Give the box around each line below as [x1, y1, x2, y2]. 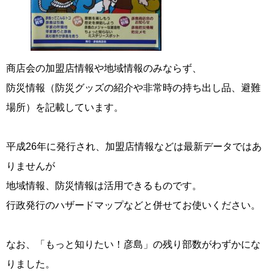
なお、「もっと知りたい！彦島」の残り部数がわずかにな [6, 239, 261, 250]
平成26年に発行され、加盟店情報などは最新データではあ [6, 141, 262, 152]
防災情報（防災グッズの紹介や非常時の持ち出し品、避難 [6, 83, 261, 94]
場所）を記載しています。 [6, 102, 124, 113]
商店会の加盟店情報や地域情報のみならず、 [6, 63, 202, 74]
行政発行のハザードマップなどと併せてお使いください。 [6, 200, 261, 211]
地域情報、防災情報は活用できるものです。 [6, 180, 202, 191]
